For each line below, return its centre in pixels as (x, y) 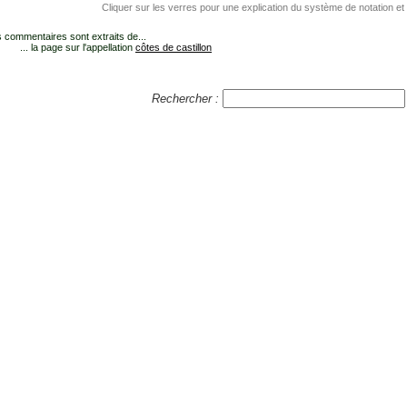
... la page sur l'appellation (78, 48)
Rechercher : (187, 99)
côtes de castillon (174, 48)
